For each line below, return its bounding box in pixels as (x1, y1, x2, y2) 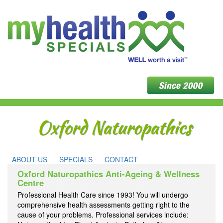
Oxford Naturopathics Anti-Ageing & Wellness (17, 168, 200, 180)
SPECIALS (59, 154, 93, 164)
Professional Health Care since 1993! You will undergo (17, 190, 188, 200)
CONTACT (105, 154, 138, 164)
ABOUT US (12, 154, 47, 164)
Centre (17, 177, 44, 189)
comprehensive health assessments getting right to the (17, 200, 190, 210)
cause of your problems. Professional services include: (17, 210, 189, 220)
